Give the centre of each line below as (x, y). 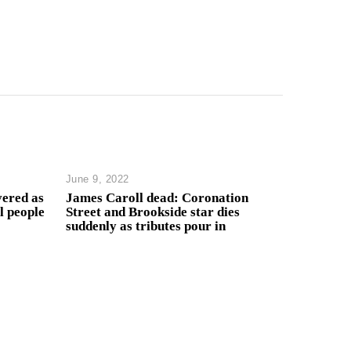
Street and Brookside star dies (152, 212)
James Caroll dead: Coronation (157, 198)
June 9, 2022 (97, 179)
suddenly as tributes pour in (145, 226)
